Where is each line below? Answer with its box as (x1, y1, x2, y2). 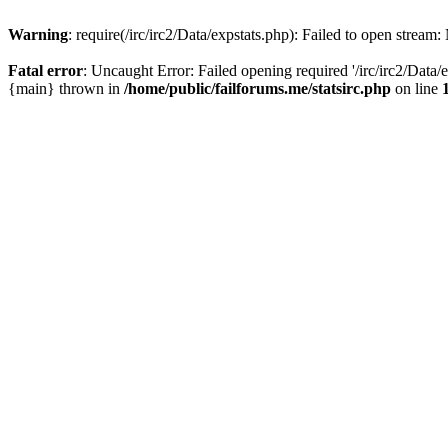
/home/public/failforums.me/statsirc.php (124, 80, 391, 97)
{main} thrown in (8, 80, 124, 97)
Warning (8, 26, 68, 43)
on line (391, 80, 442, 97)
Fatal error (8, 62, 83, 79)
